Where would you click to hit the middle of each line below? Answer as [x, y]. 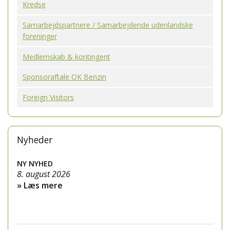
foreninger [40, 36]
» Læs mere [40, 185]
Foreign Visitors [48, 97]
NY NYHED [35, 163]
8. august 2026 [43, 174]
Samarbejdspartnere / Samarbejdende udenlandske [108, 25]
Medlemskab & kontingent [66, 56]
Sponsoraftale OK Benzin [64, 77]
